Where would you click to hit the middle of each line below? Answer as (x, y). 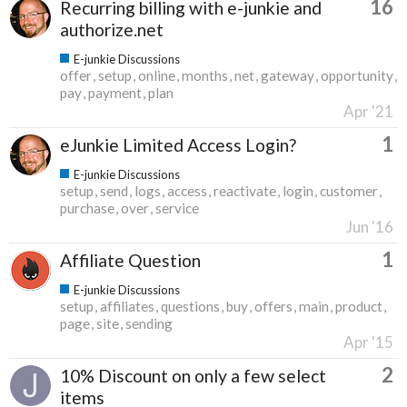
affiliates (127, 306)
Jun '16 (370, 226)
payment (115, 92)
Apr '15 (368, 342)
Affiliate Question (130, 260)
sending (149, 323)
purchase (87, 208)
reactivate (245, 190)
